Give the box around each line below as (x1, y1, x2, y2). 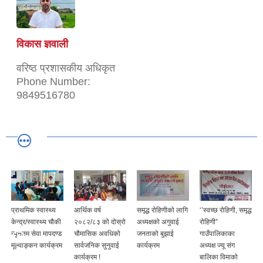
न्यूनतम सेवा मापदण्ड (11, 229, 62, 238)
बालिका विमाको (200, 252, 238, 261)
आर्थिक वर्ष (74, 205, 101, 214)
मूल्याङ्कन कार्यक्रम (11, 241, 62, 249)
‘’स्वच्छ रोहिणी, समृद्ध (200, 205, 252, 214)
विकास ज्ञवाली (16, 38, 68, 50)
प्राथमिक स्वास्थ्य (11, 205, 56, 214)
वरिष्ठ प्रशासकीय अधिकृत (16, 62, 115, 74)
